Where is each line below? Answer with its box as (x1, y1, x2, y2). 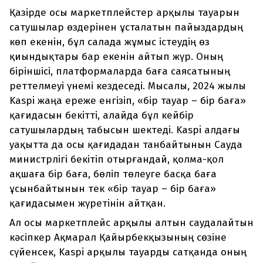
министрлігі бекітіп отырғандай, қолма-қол (9, 153, 224, 166)
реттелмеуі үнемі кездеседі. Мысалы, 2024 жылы (9, 80, 246, 93)
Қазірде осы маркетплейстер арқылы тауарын (9, 6, 240, 19)
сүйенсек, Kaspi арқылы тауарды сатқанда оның (9, 246, 247, 259)
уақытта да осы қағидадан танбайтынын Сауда (9, 139, 242, 151)
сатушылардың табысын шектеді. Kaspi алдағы (9, 124, 240, 137)
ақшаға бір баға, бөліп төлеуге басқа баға (9, 168, 217, 181)
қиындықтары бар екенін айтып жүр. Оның (9, 50, 223, 63)
